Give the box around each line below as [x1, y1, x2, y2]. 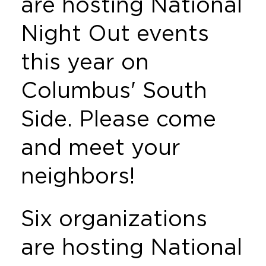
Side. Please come [20, 106, 216, 131]
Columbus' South [20, 77, 207, 102]
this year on [20, 49, 149, 74]
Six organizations [21, 205, 208, 230]
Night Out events [20, 20, 209, 45]
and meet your [20, 134, 180, 159]
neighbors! [20, 163, 135, 188]
